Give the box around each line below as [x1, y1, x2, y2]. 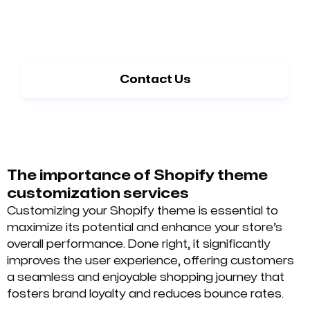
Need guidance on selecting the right [40, 30, 270, 42]
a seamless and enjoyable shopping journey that [7, 271, 284, 283]
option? [131, 46, 179, 58]
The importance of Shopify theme [7, 168, 268, 182]
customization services [7, 186, 189, 200]
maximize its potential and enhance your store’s [7, 221, 282, 233]
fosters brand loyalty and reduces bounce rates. [7, 288, 284, 300]
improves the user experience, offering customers [7, 255, 294, 266]
